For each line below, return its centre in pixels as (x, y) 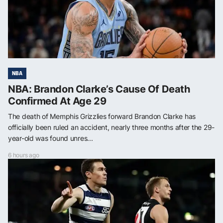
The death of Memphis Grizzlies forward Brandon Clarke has (102, 116)
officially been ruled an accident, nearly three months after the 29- (111, 127)
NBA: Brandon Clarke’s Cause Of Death (99, 89)
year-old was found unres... (51, 138)
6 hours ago (24, 155)
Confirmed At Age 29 (57, 101)
